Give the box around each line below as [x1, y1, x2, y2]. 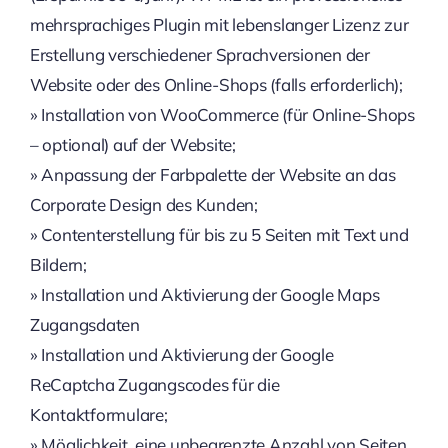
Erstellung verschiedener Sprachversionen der [29, 44, 370, 65]
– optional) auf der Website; [29, 134, 236, 155]
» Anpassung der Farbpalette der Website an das [29, 164, 396, 185]
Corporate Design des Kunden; [29, 194, 258, 215]
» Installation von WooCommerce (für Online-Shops [29, 104, 415, 125]
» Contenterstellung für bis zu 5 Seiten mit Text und [29, 224, 409, 245]
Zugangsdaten [29, 314, 140, 335]
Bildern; [29, 254, 87, 275]
